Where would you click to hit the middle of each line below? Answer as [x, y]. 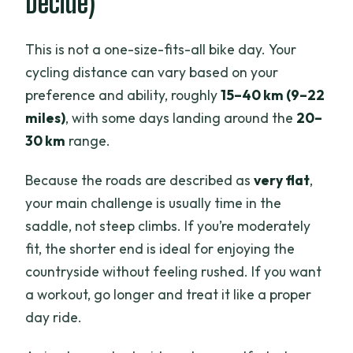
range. [88, 140]
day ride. [54, 317]
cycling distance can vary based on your [152, 72]
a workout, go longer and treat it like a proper [169, 294]
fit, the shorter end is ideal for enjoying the [160, 248]
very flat [282, 180]
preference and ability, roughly [123, 95]
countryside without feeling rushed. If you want [174, 271]
